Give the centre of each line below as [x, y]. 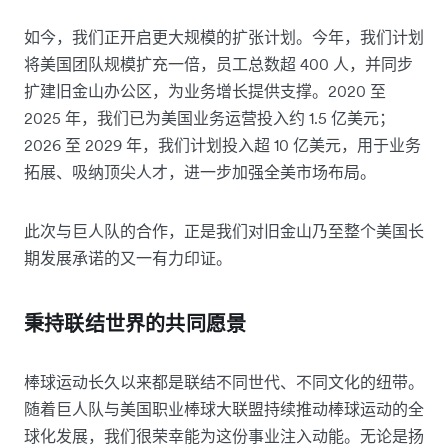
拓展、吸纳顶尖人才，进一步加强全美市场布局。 [200, 171]
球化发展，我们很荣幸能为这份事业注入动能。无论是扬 [224, 435]
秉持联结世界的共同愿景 [135, 323]
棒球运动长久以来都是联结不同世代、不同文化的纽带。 [224, 381]
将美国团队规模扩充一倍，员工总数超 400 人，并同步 [218, 63]
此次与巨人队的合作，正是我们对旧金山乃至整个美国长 [224, 230]
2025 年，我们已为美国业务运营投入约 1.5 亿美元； [209, 117]
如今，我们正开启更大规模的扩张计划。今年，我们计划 [224, 36]
